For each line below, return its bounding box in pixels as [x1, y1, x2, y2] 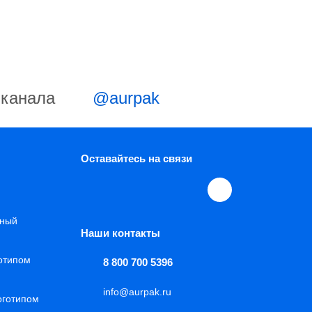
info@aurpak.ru [103, 286, 171, 298]
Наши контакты [81, 227, 160, 239]
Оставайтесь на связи [81, 153, 192, 164]
